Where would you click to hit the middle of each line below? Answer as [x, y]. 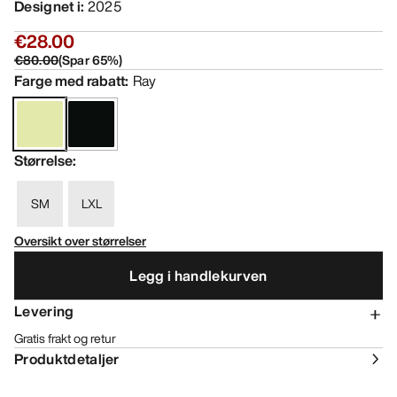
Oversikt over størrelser [80, 241]
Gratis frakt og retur [65, 339]
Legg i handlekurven [198, 275]
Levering [44, 311]
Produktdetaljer [67, 359]
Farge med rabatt [70, 81]
